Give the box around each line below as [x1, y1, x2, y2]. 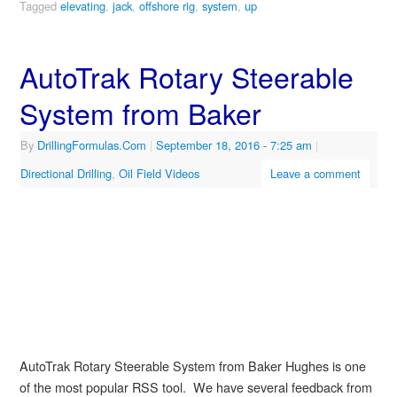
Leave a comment [269, 165, 361, 183]
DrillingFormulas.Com [36, 136, 146, 154]
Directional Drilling [19, 165, 112, 183]
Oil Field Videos [118, 165, 199, 183]
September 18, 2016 [155, 136, 260, 154]
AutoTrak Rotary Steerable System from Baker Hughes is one [19, 356, 366, 376]
